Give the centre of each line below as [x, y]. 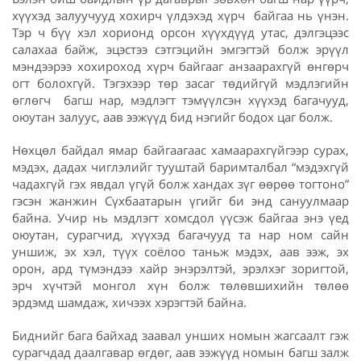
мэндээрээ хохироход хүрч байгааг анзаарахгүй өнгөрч [180, 66]
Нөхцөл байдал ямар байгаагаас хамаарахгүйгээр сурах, [180, 150]
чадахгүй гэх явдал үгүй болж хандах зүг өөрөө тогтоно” [180, 184]
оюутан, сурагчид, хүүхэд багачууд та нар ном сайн [180, 235]
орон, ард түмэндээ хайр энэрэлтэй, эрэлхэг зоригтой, [180, 269]
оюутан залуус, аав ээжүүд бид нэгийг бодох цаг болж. [172, 117]
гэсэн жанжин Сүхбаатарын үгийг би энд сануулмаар [180, 201]
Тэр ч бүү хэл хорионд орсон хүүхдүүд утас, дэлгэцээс [180, 33]
